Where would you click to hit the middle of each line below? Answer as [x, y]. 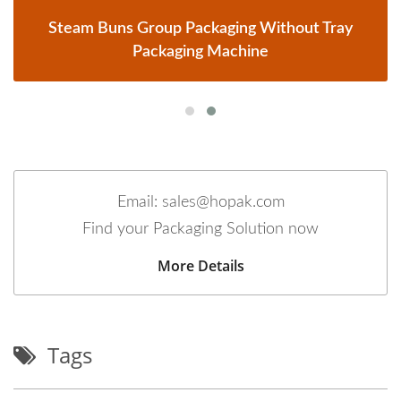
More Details [200, 265]
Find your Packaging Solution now [200, 229]
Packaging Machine [200, 51]
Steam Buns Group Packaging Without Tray [200, 28]
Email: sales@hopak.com [200, 202]
